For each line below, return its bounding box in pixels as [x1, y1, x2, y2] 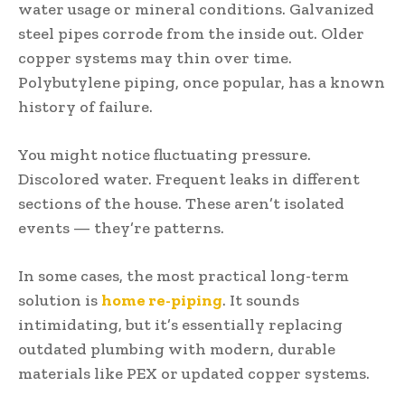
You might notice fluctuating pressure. [18, 144, 311, 165]
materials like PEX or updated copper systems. [18, 363, 370, 383]
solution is [18, 289, 101, 310]
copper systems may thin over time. [18, 47, 292, 68]
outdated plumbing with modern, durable [18, 338, 335, 359]
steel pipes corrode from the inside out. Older [18, 23, 364, 43]
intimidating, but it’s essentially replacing [18, 314, 343, 334]
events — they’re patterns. [18, 217, 224, 238]
